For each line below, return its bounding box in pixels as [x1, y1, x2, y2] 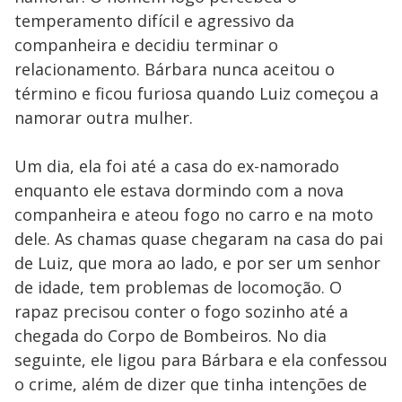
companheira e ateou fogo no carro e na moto [14, 204, 373, 225]
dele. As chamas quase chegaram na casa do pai [14, 228, 383, 249]
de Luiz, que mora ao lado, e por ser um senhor [14, 252, 380, 274]
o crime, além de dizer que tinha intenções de [14, 373, 367, 395]
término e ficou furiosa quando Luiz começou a [14, 83, 379, 104]
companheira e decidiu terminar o [14, 34, 278, 56]
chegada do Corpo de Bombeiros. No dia [14, 325, 327, 346]
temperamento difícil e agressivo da [14, 10, 294, 31]
